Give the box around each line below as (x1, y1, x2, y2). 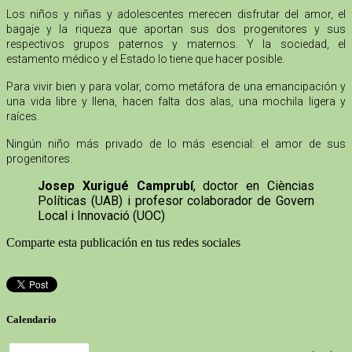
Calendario (6, 313, 57, 325)
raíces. (6, 110, 39, 123)
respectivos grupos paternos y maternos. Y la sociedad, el (6, 38, 346, 51)
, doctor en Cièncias (192, 178, 315, 194)
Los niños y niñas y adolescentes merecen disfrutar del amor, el (6, 8, 346, 21)
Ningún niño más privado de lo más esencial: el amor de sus (6, 137, 346, 151)
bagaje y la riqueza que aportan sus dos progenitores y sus (6, 23, 346, 36)
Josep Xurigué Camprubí (38, 178, 193, 194)
